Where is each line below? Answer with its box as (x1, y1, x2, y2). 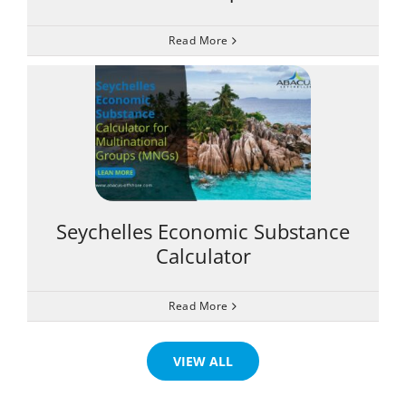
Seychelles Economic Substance (56, 217, 350, 246)
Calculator (155, 242, 251, 270)
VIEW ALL (173, 353, 233, 371)
